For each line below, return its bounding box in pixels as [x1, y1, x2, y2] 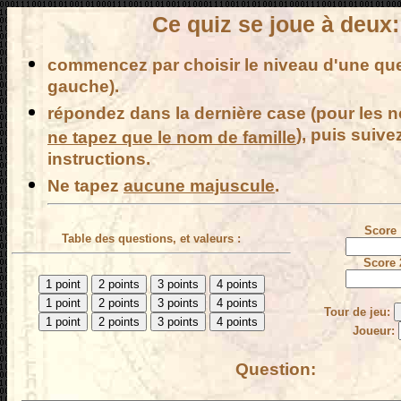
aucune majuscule [124, 175, 275, 195]
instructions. [47, 149, 150, 172]
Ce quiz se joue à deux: [152, 12, 399, 37]
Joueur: [352, 324, 398, 337]
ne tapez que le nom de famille [47, 127, 296, 147]
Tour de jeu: [323, 305, 394, 319]
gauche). [47, 76, 119, 99]
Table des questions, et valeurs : [62, 232, 241, 245]
